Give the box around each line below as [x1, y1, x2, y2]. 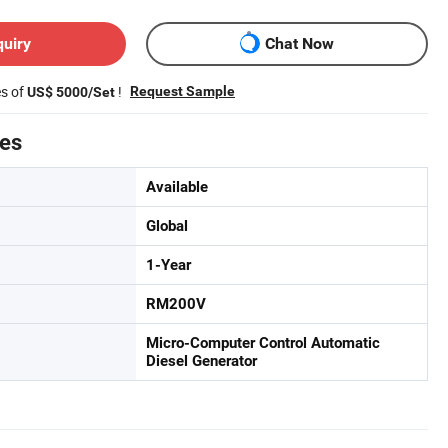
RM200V [146, 294, 206, 313]
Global [146, 216, 188, 235]
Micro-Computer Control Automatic [146, 333, 380, 352]
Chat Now [265, 34, 334, 54]
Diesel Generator [146, 351, 257, 370]
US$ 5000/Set [27, 83, 115, 100]
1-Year [146, 255, 191, 274]
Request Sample [130, 82, 235, 99]
